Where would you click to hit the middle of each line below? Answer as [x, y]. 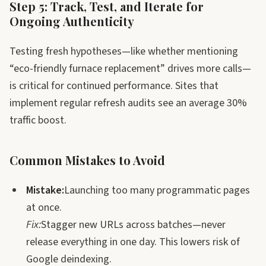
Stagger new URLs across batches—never [133, 225]
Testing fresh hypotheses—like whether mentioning [124, 51]
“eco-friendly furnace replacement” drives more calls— [130, 69]
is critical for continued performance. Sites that [114, 86]
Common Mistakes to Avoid [87, 160]
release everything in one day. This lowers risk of [133, 242]
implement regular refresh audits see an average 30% [128, 103]
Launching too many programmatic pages [157, 190]
